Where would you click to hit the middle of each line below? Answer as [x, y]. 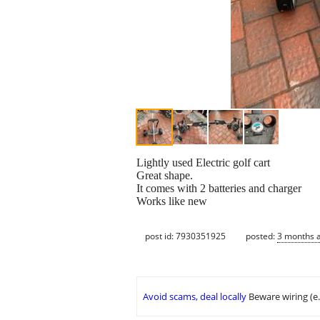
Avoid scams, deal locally [195, 297]
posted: [261, 236]
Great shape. [165, 176]
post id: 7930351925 [185, 236]
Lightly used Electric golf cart [203, 163]
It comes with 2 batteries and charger [219, 189]
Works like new [172, 201]
